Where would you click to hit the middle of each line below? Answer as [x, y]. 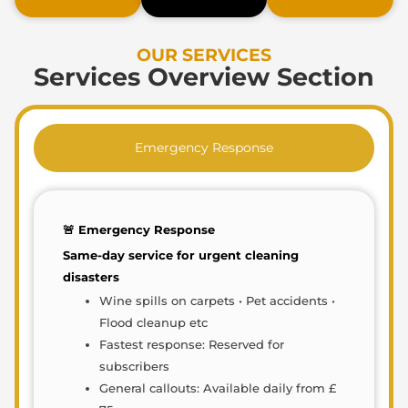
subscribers [134, 366]
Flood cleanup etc [153, 322]
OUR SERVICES [204, 54]
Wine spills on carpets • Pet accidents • [217, 301]
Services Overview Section [204, 76]
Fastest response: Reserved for [192, 344]
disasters [91, 278]
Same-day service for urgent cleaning [181, 256]
